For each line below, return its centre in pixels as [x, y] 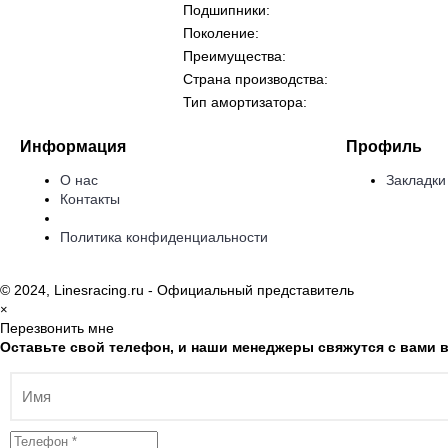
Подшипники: [226, 10]
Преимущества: [234, 56]
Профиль [384, 146]
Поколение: [221, 33]
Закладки [416, 180]
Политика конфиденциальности [164, 237]
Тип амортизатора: [245, 102]
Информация [73, 146]
